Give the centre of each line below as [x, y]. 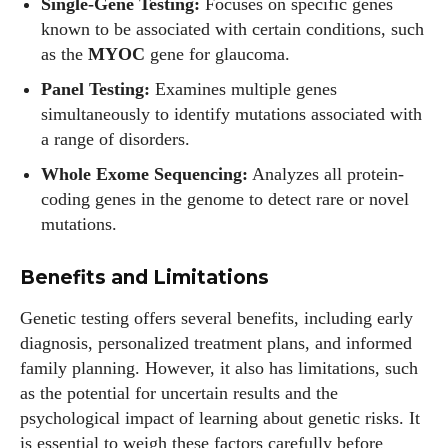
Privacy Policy [243, 426]
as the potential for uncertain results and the [179, 393]
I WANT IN [211, 379]
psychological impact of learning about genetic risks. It [220, 418]
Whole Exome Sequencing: [144, 174]
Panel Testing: [95, 89]
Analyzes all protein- [326, 174]
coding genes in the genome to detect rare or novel [225, 199]
